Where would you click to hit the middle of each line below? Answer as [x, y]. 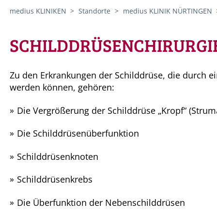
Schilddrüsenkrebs [55, 179]
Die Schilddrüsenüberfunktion [78, 133]
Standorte [96, 11]
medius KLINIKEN [39, 11]
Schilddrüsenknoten [58, 156]
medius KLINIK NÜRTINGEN [168, 11]
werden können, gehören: [62, 87]
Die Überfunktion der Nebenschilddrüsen [101, 203]
